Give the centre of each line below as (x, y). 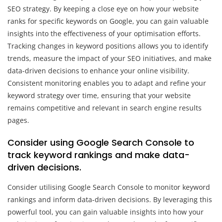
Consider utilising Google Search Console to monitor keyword (109, 187)
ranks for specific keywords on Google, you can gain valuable (108, 21)
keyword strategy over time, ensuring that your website (99, 95)
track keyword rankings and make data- (99, 155)
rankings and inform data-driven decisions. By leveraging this (110, 199)
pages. (18, 120)
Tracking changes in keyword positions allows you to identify (108, 46)
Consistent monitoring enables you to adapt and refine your (107, 83)
